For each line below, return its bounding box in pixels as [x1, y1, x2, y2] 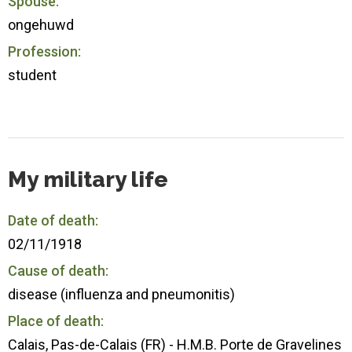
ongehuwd [8, 16, 74, 33]
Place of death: [8, 312, 104, 329]
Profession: [8, 42, 81, 60]
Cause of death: [8, 262, 108, 279]
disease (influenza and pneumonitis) [8, 285, 235, 302]
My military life [8, 166, 168, 192]
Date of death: [8, 211, 98, 229]
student [8, 66, 57, 83]
